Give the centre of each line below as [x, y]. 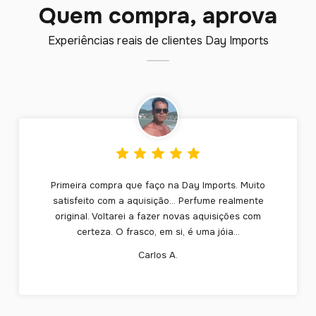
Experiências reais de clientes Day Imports [158, 41]
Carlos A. [158, 255]
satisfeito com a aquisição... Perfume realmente [158, 201]
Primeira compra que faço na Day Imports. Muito [158, 186]
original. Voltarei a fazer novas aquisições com [158, 217]
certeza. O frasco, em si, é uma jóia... [158, 232]
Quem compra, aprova [158, 16]
